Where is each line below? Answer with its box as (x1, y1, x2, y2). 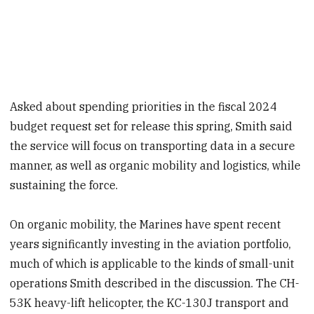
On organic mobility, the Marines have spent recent (10, 217, 282, 232)
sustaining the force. (10, 177, 118, 192)
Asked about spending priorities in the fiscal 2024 (10, 99, 278, 114)
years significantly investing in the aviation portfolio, (10, 237, 292, 252)
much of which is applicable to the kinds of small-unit (10, 257, 295, 271)
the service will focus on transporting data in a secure (10, 138, 296, 153)
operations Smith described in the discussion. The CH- (10, 276, 300, 291)
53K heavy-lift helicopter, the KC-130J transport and (10, 296, 289, 310)
